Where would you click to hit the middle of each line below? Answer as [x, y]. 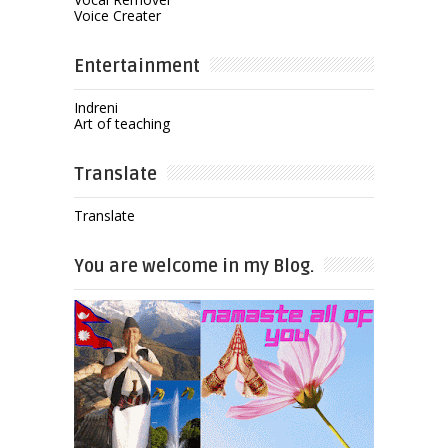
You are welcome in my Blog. [193, 265]
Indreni [95, 107]
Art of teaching [121, 123]
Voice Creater [117, 15]
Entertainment [136, 65]
